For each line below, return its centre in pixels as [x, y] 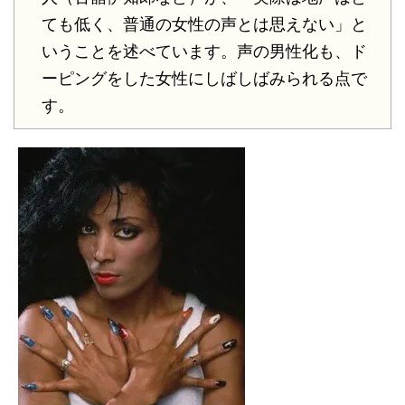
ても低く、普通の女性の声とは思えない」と [204, 25]
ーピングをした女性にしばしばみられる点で [204, 79]
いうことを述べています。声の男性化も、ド [204, 52]
